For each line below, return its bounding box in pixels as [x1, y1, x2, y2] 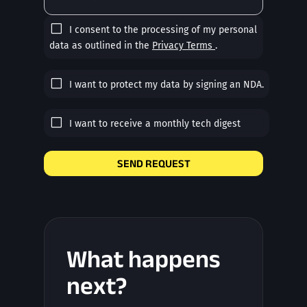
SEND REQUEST [116, 158, 191, 170]
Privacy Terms [152, 40, 212, 52]
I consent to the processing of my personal [69, 24, 257, 36]
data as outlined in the [49, 40, 152, 52]
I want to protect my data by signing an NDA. [69, 79, 264, 91]
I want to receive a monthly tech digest [69, 118, 241, 130]
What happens [66, 245, 220, 272]
